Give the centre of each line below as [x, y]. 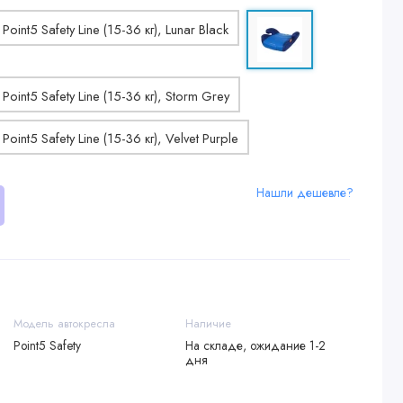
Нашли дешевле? [305, 192]
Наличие [208, 323]
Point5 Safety [47, 345]
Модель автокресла [64, 323]
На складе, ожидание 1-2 [255, 345]
